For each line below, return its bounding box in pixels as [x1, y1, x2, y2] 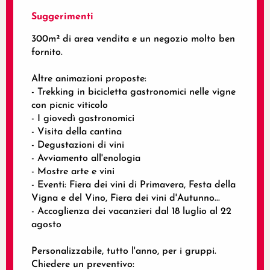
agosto [31, 219, 61, 230]
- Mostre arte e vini [31, 166, 115, 177]
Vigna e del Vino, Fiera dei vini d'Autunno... [31, 193, 220, 203]
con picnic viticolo [31, 100, 108, 110]
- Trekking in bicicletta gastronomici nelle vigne [31, 87, 236, 97]
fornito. [31, 47, 63, 57]
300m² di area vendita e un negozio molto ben [31, 34, 235, 44]
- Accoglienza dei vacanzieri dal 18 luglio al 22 [31, 206, 231, 216]
